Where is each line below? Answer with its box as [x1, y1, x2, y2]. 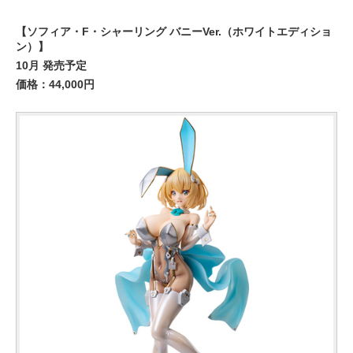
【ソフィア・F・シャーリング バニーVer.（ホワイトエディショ [16, 25, 332, 38]
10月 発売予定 [16, 59, 87, 72]
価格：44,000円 [16, 78, 95, 91]
